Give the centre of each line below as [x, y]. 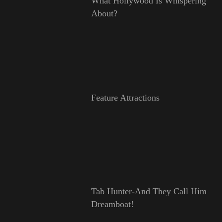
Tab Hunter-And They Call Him [149, 192]
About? [104, 14]
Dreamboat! [112, 204]
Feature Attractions [125, 98]
